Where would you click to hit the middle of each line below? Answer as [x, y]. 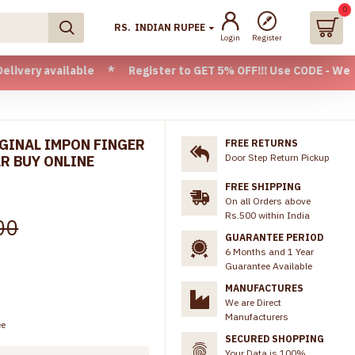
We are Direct [253, 302]
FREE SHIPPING [263, 187]
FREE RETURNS [261, 143]
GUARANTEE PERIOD [274, 237]
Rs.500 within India [267, 215]
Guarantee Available [269, 266]
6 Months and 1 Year [269, 252]
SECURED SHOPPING [275, 339]
